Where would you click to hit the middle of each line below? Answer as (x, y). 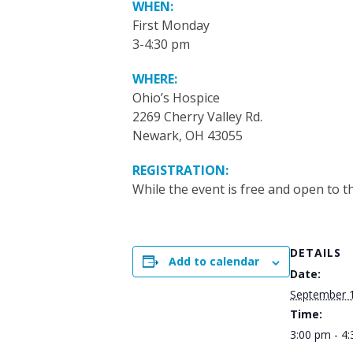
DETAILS (316, 253)
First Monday (171, 26)
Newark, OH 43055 (188, 136)
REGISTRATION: (180, 171)
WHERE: (155, 79)
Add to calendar (214, 262)
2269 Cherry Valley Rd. (197, 117)
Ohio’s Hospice (176, 98)
